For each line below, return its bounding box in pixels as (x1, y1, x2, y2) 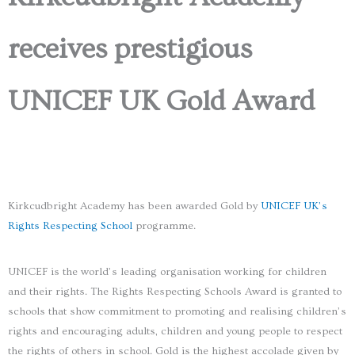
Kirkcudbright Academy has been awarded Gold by (8, 199, 261, 212)
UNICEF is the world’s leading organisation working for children (8, 265, 326, 278)
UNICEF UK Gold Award (8, 86, 315, 118)
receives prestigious (8, 33, 252, 66)
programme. (132, 219, 196, 232)
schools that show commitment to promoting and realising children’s (8, 304, 346, 318)
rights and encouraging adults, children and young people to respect (8, 324, 342, 338)
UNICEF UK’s (261, 199, 327, 212)
